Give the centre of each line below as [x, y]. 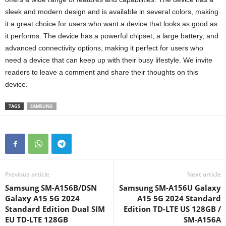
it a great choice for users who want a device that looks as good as [111, 23]
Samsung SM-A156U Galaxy [170, 187]
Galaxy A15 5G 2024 [42, 198]
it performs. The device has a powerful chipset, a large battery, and [112, 36]
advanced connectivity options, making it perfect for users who [104, 48]
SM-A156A [202, 219]
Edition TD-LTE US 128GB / [172, 209]
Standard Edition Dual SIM [55, 209]
